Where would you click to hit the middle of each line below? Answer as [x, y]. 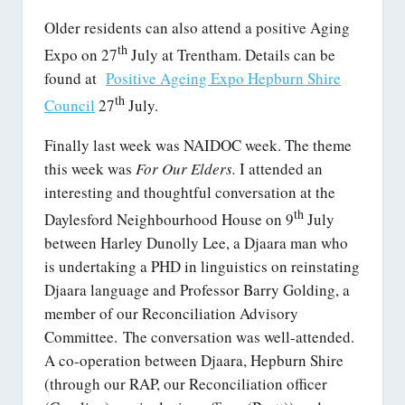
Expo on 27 [81, 54]
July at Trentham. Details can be [231, 54]
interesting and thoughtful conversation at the [190, 193]
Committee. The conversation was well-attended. [199, 336]
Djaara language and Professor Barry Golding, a [197, 289]
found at [75, 78]
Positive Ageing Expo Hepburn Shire [223, 78]
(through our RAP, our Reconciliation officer [186, 383]
